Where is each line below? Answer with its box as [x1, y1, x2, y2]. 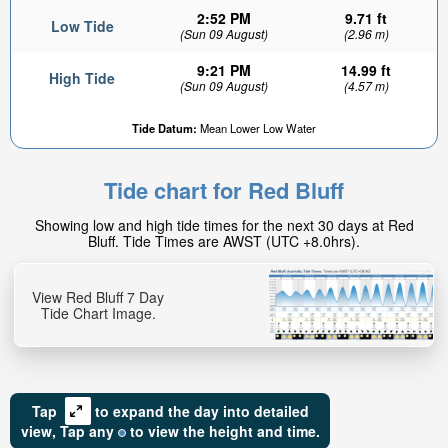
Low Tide [50, 16, 114, 36]
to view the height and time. [125, 421, 320, 442]
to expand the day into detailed [94, 401, 309, 422]
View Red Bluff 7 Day [32, 286, 164, 307]
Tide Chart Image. [40, 302, 156, 323]
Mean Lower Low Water [197, 120, 316, 136]
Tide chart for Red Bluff [104, 174, 344, 206]
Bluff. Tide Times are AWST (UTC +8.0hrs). [88, 231, 360, 251]
